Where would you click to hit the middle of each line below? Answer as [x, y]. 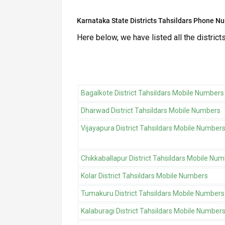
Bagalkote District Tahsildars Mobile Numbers [152, 93]
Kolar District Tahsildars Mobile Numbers [144, 176]
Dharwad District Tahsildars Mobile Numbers [151, 111]
